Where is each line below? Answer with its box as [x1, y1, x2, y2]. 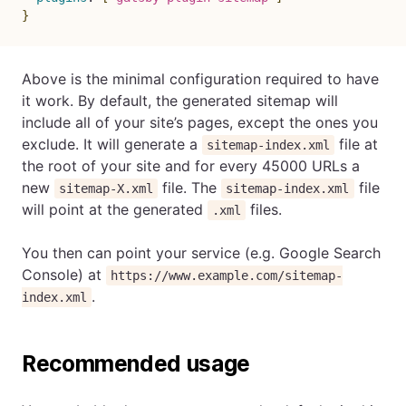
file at [334, 135, 379, 153]
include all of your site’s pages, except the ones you [22, 113, 378, 131]
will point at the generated [22, 200, 208, 218]
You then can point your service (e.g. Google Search [22, 244, 381, 262]
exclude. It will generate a [22, 135, 202, 153]
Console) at [22, 266, 106, 284]
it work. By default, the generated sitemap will [22, 92, 338, 110]
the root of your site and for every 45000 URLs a [22, 157, 360, 175]
